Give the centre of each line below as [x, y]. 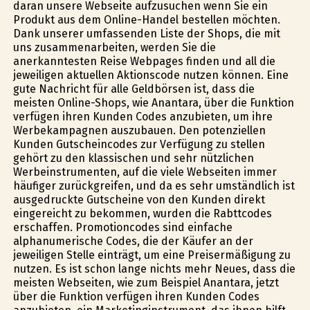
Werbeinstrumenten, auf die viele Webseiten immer [145, 172]
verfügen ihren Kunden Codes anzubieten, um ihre [143, 116]
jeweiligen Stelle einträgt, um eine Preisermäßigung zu [152, 255]
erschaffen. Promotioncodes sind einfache [122, 227]
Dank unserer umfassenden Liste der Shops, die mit [146, 33]
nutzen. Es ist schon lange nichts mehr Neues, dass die [154, 268]
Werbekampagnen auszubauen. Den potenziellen [139, 130]
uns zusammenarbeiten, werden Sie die [114, 47]
